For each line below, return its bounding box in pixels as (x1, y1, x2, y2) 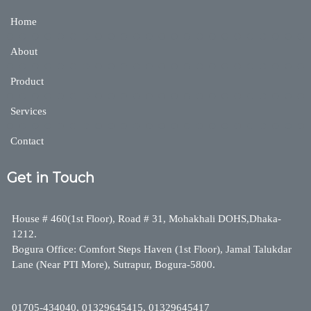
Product (10, 75, 44, 87)
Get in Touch (7, 169, 94, 186)
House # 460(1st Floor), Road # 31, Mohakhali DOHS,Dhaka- (12, 212, 281, 224)
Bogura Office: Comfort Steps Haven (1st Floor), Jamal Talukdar (12, 243, 292, 255)
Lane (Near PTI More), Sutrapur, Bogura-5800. (12, 258, 215, 270)
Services (10, 105, 47, 117)
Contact (10, 135, 44, 146)
